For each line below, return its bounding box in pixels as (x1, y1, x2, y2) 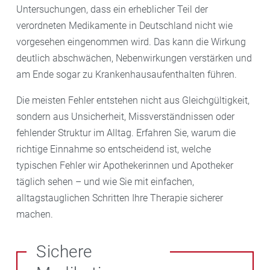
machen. (16, 209, 53, 221)
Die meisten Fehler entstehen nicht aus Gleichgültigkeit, (16, 95, 250, 107)
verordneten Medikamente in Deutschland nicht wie (16, 20, 233, 32)
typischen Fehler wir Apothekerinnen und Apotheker (16, 160, 233, 172)
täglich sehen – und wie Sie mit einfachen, (16, 176, 194, 188)
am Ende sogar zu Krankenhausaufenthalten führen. (16, 69, 237, 81)
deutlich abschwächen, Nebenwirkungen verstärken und (16, 52, 252, 64)
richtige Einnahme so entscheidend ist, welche (16, 143, 211, 155)
